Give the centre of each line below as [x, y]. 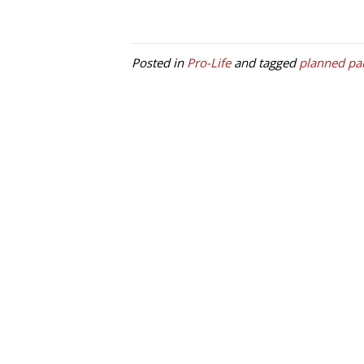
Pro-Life [209, 63]
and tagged [265, 63]
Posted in [159, 63]
